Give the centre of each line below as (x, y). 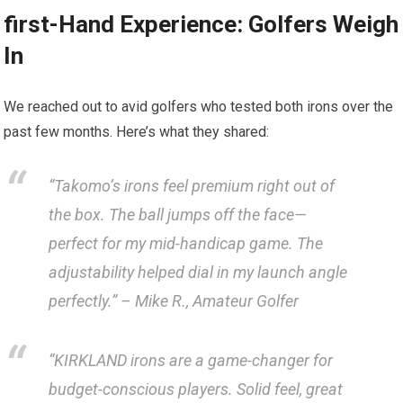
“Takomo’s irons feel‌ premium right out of (192, 185)
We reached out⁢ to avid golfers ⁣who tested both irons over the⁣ (199, 107)
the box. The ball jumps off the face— (178, 214)
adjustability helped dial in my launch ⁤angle (198, 272)
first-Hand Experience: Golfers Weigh (201, 25)
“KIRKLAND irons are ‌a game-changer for (191, 360)
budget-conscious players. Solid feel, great (196, 389)
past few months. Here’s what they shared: (137, 132)
